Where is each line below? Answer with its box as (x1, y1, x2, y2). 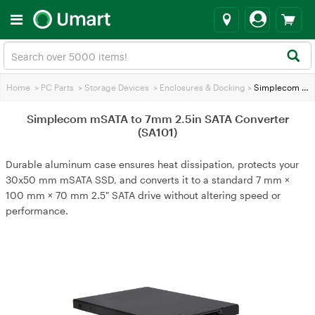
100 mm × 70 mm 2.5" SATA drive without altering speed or (6, 189, 281, 201)
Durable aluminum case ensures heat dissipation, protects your (6, 158, 299, 170)
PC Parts (41, 82, 74, 92)
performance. (6, 205, 68, 217)
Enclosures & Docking (160, 82, 245, 92)
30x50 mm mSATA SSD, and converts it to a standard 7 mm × (6, 174, 290, 186)
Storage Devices (84, 82, 149, 92)
